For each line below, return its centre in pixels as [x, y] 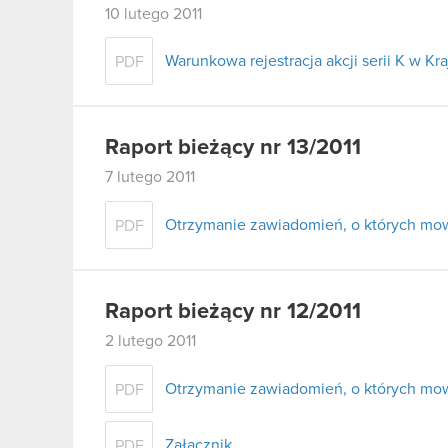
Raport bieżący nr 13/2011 [233, 148]
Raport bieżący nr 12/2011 [233, 311]
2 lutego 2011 [150, 340]
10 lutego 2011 [153, 13]
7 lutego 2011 [150, 177]
